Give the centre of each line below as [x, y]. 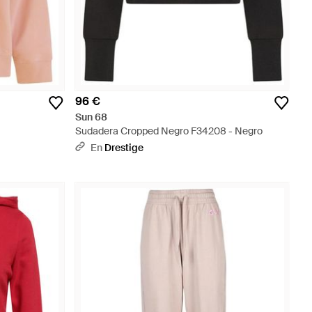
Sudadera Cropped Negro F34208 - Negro [169, 131]
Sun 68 [91, 117]
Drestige [124, 148]
